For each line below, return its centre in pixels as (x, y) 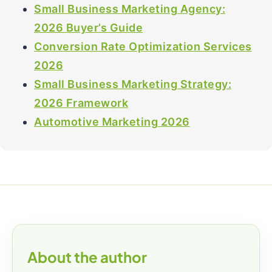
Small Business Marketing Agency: (130, 9)
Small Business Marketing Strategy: (133, 84)
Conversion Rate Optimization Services (143, 46)
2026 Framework (81, 103)
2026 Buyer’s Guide (88, 28)
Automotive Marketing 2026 (112, 122)
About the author (87, 257)
